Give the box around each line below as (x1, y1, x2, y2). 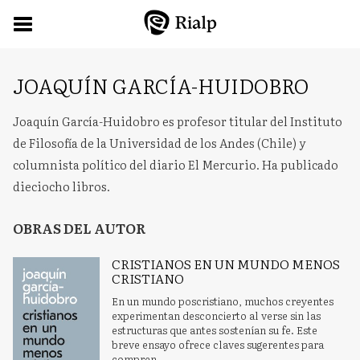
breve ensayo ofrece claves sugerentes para (112, 337, 325, 352)
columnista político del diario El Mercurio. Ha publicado (13, 155, 338, 174)
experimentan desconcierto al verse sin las (112, 308, 321, 323)
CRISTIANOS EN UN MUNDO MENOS (112, 254, 341, 273)
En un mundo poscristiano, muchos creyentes (112, 293, 334, 309)
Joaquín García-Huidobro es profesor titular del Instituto (13, 112, 342, 130)
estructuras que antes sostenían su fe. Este (112, 322, 318, 337)
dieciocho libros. (13, 177, 110, 195)
